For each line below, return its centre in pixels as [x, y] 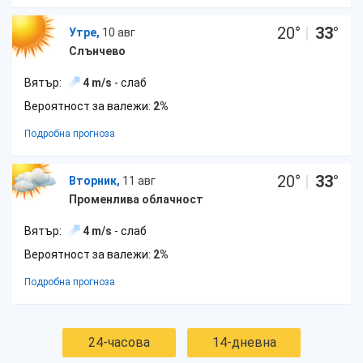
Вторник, [94, 181]
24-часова [119, 342]
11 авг [139, 181]
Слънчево [97, 51]
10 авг [119, 32]
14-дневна [244, 342]
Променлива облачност [136, 199]
